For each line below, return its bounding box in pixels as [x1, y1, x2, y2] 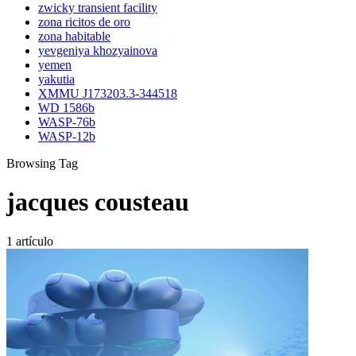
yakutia [38, 72, 75, 86]
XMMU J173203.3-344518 [38, 86, 177, 100]
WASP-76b [38, 114, 95, 129]
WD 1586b [38, 100, 95, 114]
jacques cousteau [6, 188, 189, 217]
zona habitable [38, 29, 110, 43]
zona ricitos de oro [38, 14, 130, 29]
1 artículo [6, 234, 53, 248]
